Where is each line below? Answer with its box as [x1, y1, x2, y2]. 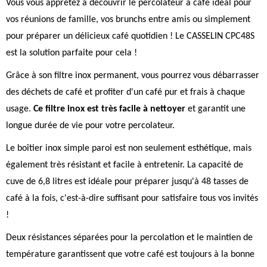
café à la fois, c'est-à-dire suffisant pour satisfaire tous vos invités [6, 194, 258, 203]
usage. [6, 104, 33, 114]
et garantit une [185, 104, 246, 114]
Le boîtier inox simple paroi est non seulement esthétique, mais [6, 144, 252, 153]
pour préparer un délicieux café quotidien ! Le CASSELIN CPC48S [6, 32, 254, 41]
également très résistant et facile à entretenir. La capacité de [6, 160, 243, 170]
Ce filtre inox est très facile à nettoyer [33, 104, 185, 114]
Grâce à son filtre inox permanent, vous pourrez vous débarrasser [6, 71, 259, 80]
